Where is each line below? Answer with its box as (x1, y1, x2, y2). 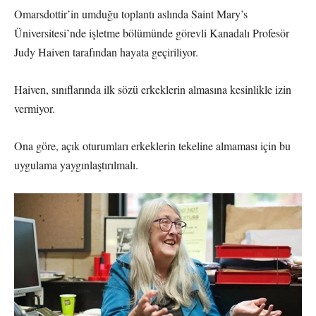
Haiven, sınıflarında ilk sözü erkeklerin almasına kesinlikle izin (14, 81, 291, 97)
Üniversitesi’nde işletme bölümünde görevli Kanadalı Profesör (14, 25, 289, 40)
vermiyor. (14, 100, 55, 116)
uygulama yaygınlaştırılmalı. (14, 157, 138, 172)
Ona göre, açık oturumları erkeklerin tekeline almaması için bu (14, 138, 291, 153)
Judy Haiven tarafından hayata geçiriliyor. (14, 44, 198, 59)
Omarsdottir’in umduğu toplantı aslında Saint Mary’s (14, 6, 248, 21)
